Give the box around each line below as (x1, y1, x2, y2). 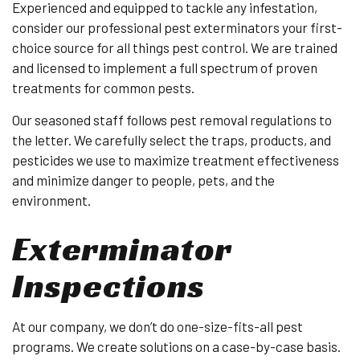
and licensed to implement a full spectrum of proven (12, 59, 317, 76)
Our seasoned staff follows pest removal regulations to (12, 112, 332, 128)
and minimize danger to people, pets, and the (12, 172, 275, 188)
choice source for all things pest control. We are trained (12, 39, 337, 55)
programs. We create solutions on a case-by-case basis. (12, 338, 341, 354)
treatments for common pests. (12, 80, 194, 96)
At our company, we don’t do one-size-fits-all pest (12, 318, 303, 334)
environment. (12, 192, 91, 208)
